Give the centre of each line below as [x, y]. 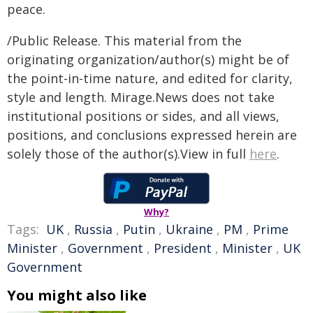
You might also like [77, 295]
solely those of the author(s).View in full [128, 154]
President [183, 248]
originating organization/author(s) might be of [148, 59]
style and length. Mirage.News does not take [141, 97]
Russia [93, 229]
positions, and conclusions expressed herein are [152, 135]
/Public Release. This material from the [124, 41]
